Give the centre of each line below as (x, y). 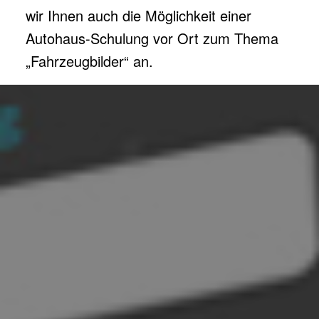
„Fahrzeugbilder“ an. (89, 61)
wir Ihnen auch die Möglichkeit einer (138, 16)
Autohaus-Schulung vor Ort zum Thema (152, 38)
